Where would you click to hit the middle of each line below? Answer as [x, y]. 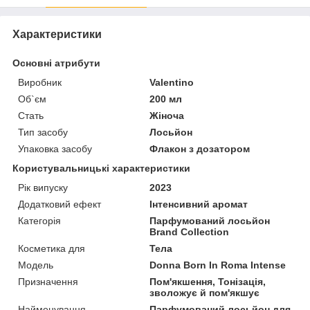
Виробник [40, 82]
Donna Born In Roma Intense [218, 265]
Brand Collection [190, 231]
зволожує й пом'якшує [205, 292]
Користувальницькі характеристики [101, 168]
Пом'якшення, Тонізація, [208, 281]
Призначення [48, 281]
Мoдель [36, 265]
